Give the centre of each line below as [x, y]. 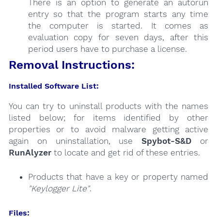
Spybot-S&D [167, 141]
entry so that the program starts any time [118, 14]
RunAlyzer [30, 153]
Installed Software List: [54, 86]
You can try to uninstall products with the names [108, 106]
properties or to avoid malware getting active [108, 129]
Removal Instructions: [71, 65]
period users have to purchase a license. [107, 49]
